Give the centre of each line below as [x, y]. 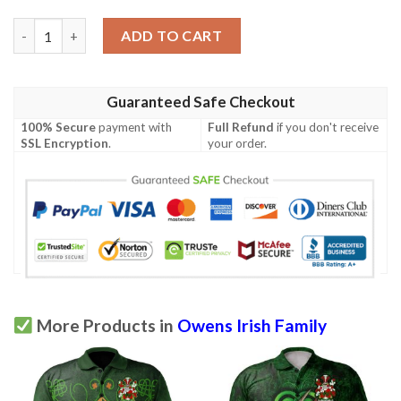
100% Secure [59, 128]
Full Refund [241, 128]
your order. [238, 144]
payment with [134, 128]
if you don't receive [327, 128]
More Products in [105, 326]
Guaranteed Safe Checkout [200, 102]
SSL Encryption [65, 144]
